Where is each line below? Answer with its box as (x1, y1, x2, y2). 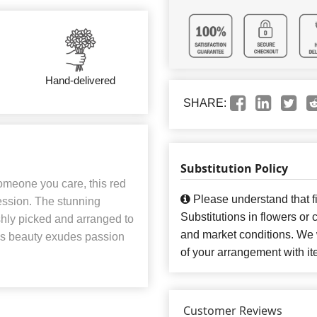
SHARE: (183, 97, 226, 110)
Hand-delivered (45, 74, 116, 87)
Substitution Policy (180, 161, 288, 177)
